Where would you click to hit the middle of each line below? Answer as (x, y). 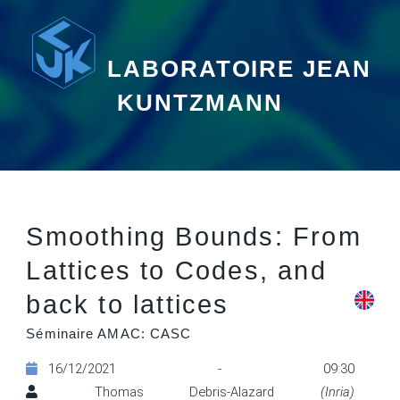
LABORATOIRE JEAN (239, 68)
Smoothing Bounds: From (194, 237)
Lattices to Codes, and (176, 271)
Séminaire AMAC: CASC (109, 334)
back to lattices (128, 304)
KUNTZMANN (200, 102)
